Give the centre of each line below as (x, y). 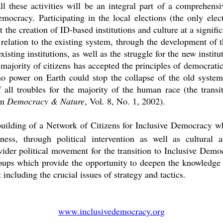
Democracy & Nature (46, 101)
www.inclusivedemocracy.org (111, 211)
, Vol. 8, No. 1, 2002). (125, 101)
